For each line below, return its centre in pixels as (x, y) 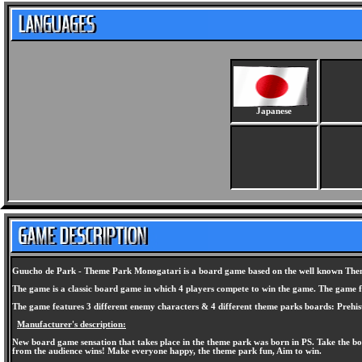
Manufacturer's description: (72, 324)
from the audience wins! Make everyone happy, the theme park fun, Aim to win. (167, 351)
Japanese (274, 111)
